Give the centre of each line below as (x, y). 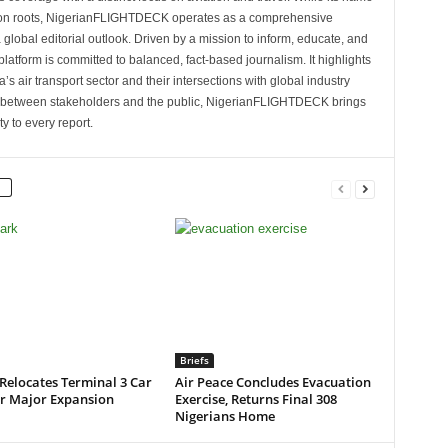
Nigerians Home (224, 415)
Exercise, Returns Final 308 (255, 398)
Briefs (194, 359)
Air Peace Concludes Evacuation (272, 381)
